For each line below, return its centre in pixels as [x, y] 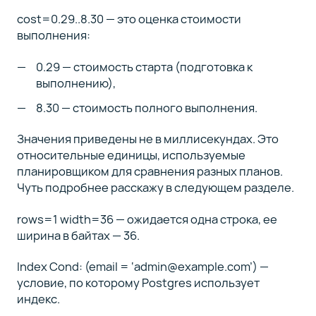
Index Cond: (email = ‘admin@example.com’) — [142, 267]
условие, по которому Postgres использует [138, 283]
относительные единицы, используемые [131, 155]
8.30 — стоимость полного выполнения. [147, 107]
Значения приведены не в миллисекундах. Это [147, 139]
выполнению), [76, 83]
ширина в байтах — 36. [78, 235]
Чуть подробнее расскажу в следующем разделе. [155, 188]
